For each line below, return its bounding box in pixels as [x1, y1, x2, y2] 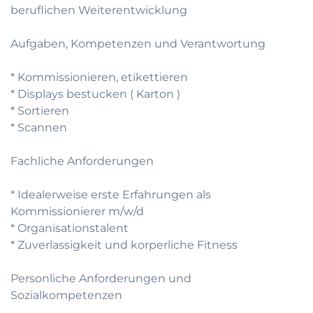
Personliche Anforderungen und [10, 272, 191, 285]
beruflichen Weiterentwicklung [10, 3, 187, 17]
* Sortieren [10, 104, 69, 117]
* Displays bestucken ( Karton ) [10, 87, 180, 101]
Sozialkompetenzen [10, 289, 122, 302]
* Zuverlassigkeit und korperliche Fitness [10, 238, 238, 252]
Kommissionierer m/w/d [10, 205, 144, 218]
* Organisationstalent [10, 221, 129, 235]
